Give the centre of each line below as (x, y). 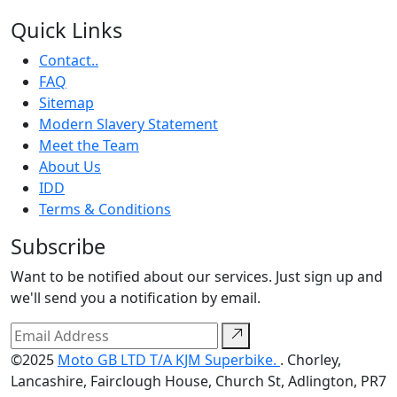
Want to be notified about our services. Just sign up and (197, 277)
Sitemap (66, 103)
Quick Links (66, 31)
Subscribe (58, 247)
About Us (70, 167)
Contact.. (69, 61)
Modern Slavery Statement (128, 125)
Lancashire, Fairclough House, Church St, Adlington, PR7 (198, 381)
